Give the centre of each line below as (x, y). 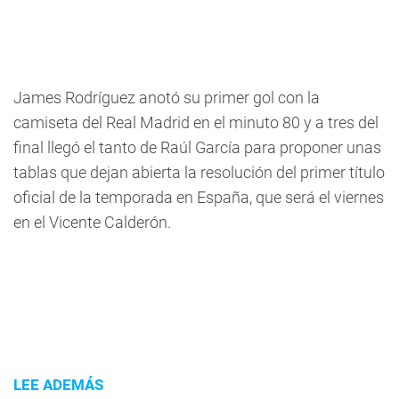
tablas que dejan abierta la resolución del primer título (199, 172)
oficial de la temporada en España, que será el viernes (199, 197)
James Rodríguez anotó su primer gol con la (167, 98)
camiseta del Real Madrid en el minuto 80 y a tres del (196, 122)
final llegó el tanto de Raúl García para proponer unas (197, 147)
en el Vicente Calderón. (92, 222)
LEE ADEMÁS (58, 385)
